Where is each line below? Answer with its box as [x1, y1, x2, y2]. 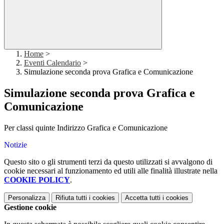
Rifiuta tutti [55, 194, 87, 202]
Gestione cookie [4, 203, 56, 212]
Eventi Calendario [24, 58, 81, 67]
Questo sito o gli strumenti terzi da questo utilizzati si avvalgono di [4, 157, 212, 166]
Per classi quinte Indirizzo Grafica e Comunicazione [4, 123, 167, 132]
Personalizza [8, 194, 45, 202]
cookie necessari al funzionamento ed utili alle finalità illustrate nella [4, 166, 217, 175]
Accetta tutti [125, 194, 160, 202]
